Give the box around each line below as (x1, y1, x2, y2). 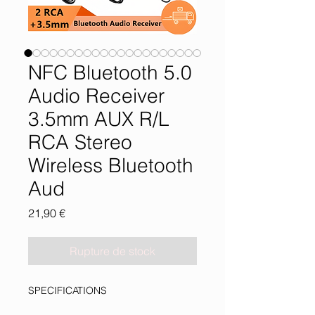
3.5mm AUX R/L (28, 107, 169, 131)
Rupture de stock (70, 244, 155, 258)
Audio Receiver (28, 84, 165, 108)
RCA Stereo (28, 130, 132, 154)
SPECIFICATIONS (28, 284, 107, 297)
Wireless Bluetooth (28, 153, 193, 177)
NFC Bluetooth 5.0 (28, 60, 192, 84)
